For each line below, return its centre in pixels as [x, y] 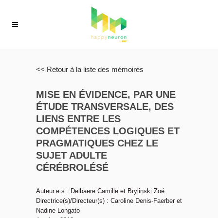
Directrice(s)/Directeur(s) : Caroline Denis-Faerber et [109, 201]
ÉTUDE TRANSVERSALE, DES [105, 107]
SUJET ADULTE [72, 155]
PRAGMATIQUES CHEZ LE [97, 143]
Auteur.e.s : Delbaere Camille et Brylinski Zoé [100, 191]
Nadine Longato [58, 210]
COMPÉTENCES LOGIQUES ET [108, 131]
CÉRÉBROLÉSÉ [72, 167]
